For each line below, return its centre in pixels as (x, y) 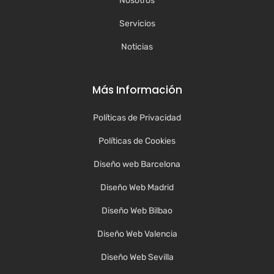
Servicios (137, 24)
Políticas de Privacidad (137, 118)
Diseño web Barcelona (137, 165)
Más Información (137, 90)
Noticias (137, 47)
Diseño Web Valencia (137, 234)
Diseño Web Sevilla (137, 257)
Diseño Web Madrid (137, 188)
